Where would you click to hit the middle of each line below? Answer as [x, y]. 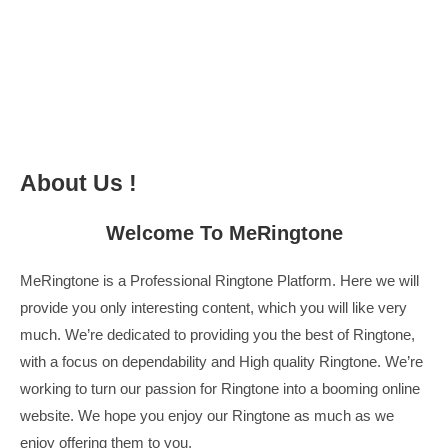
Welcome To [167, 233]
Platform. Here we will [346, 280]
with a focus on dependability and [129, 361]
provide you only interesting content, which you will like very [213, 307]
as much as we [342, 415]
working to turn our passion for [120, 388]
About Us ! [78, 183]
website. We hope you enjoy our [126, 415]
